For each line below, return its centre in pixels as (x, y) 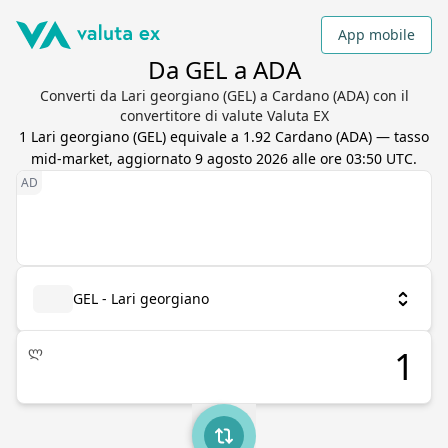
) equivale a (202, 136)
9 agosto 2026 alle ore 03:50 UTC (304, 158)
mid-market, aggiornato (113, 158)
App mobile (376, 34)
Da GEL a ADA (224, 69)
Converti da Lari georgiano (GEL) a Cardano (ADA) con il (224, 95)
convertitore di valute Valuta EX (224, 115)
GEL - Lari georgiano (141, 298)
